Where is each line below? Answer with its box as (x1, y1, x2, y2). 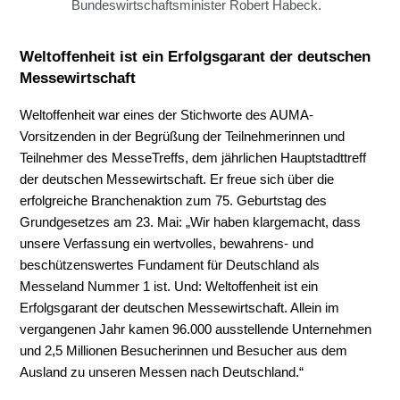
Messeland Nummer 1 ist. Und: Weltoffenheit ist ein (20, 279, 319, 295)
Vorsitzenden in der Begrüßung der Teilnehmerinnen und (20, 129, 346, 145)
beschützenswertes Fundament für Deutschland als (20, 258, 321, 273)
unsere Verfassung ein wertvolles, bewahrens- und (20, 237, 314, 252)
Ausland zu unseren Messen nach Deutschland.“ (20, 365, 304, 380)
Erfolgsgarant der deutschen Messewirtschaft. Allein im (20, 301, 340, 316)
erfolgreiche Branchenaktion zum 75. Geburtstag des (20, 194, 328, 209)
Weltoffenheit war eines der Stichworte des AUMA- (20, 108, 314, 123)
